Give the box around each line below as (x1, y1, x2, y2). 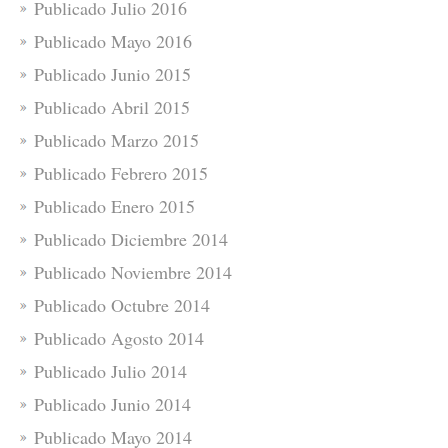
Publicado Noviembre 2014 (34, 259, 232, 284)
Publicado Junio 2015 (34, 61, 191, 86)
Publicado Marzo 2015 (34, 127, 199, 152)
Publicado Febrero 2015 (34, 160, 208, 185)
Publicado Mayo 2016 (34, 28, 192, 53)
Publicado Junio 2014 (34, 391, 191, 416)
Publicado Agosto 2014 (34, 325, 204, 350)
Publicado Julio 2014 (34, 358, 187, 383)
